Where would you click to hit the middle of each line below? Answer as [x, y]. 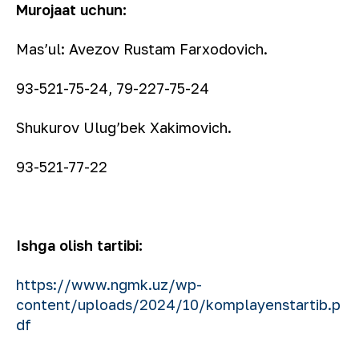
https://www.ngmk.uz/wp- [109, 284]
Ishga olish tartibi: [79, 245]
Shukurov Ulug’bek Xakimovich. [124, 127]
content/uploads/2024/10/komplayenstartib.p [178, 304]
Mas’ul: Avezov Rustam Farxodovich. [142, 48]
